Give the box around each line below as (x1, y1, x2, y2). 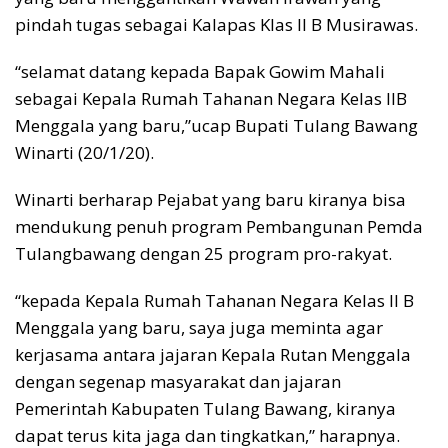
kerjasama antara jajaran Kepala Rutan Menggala (15, 343, 411, 367)
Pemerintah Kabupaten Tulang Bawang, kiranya (15, 397, 396, 421)
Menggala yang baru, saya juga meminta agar (15, 316, 383, 340)
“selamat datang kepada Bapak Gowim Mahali (15, 60, 385, 84)
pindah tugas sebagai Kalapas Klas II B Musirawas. (15, 13, 418, 37)
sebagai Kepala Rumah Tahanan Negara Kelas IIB (15, 87, 407, 111)
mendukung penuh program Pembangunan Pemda (15, 215, 423, 239)
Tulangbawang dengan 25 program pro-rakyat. (15, 242, 392, 266)
